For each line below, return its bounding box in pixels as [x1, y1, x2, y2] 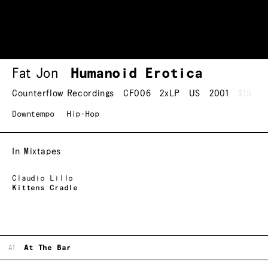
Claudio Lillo [12, 175, 74, 183]
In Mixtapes [12, 147, 62, 157]
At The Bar [24, 243, 71, 252]
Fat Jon [12, 66, 59, 81]
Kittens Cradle [12, 184, 78, 193]
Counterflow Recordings [12, 89, 115, 99]
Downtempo [12, 110, 54, 119]
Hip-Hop [66, 110, 99, 119]
